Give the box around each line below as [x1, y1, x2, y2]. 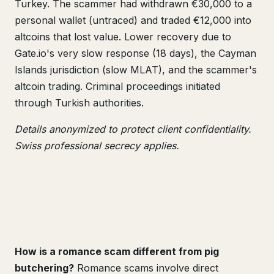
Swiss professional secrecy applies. [15, 139, 179, 152]
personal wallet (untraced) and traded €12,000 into [15, 14, 251, 26]
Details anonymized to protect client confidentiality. [15, 123, 251, 135]
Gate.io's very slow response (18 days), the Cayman [15, 47, 256, 59]
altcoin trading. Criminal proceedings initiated [15, 80, 220, 92]
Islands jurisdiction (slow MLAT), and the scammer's [15, 64, 257, 76]
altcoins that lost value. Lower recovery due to [15, 31, 231, 43]
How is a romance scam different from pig [15, 245, 219, 257]
